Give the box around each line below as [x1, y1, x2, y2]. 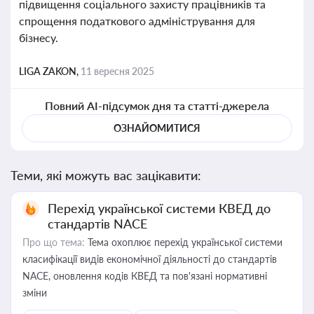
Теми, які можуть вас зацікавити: [11, 168, 201, 183]
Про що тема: [22, 236, 85, 248]
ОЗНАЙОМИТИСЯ [114, 122, 200, 134]
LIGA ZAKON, [19, 65, 81, 77]
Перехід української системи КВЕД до [48, 200, 271, 216]
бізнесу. [19, 31, 58, 44]
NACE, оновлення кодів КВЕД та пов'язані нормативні [22, 270, 267, 282]
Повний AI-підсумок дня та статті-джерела [44, 99, 270, 112]
